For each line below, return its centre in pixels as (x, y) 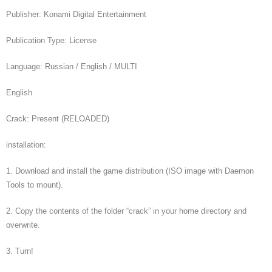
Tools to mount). (35, 185)
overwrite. (23, 225)
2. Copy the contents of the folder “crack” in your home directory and (126, 211)
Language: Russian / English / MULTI (72, 66)
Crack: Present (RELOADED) (58, 119)
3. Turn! (20, 251)
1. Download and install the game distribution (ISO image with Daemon (130, 171)
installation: (26, 145)
